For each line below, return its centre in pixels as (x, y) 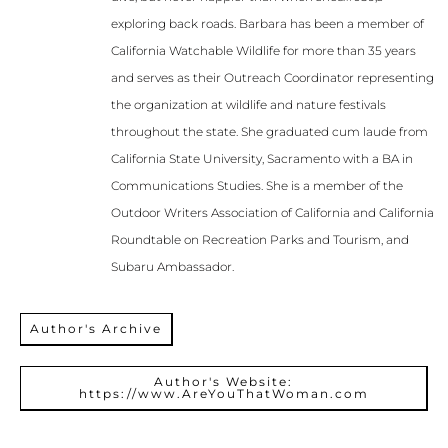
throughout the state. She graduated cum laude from (269, 132)
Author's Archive (96, 328)
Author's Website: (223, 381)
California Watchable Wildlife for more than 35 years (263, 51)
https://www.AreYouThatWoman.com (223, 393)
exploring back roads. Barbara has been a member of (267, 24)
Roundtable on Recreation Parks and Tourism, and (260, 240)
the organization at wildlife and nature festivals (248, 105)
